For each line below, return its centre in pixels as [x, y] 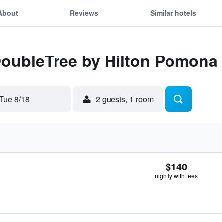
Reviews [84, 13]
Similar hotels [173, 13]
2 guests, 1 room [125, 99]
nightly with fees [176, 176]
